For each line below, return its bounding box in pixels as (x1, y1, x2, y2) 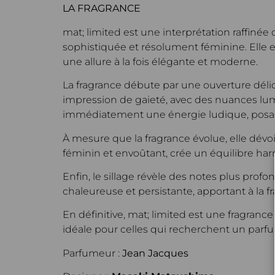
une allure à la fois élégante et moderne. (63, 55, 258, 68)
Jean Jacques (122, 247, 188, 259)
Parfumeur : (63, 247, 122, 259)
